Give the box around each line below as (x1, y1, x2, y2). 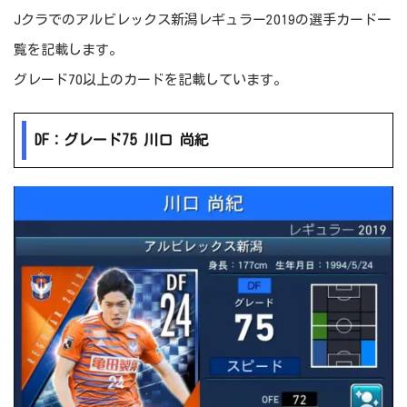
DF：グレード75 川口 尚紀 (35, 133, 210, 147)
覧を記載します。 (14, 43, 123, 56)
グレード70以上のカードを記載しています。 (14, 73, 287, 86)
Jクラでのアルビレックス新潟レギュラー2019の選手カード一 (14, 13, 391, 26)
